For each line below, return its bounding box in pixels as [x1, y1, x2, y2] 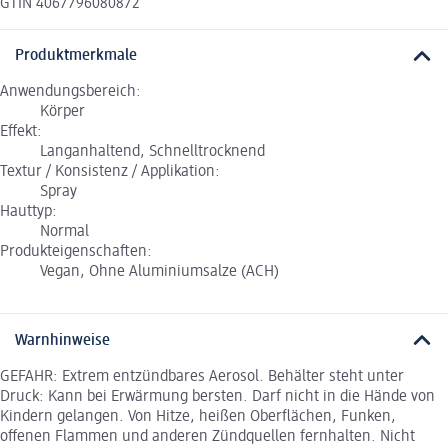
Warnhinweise [15, 332, 110, 349]
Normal [40, 224, 89, 241]
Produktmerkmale [15, 48, 137, 65]
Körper [40, 104, 85, 121]
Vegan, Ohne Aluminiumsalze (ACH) [40, 264, 279, 281]
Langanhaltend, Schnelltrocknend [40, 144, 265, 161]
